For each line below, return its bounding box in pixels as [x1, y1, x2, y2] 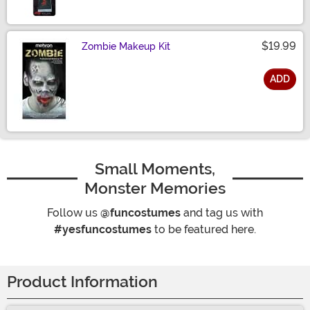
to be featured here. [152, 223, 256, 237]
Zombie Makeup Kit [82, 41, 170, 53]
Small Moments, [95, 159, 215, 179]
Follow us [47, 206, 100, 220]
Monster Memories [84, 179, 226, 199]
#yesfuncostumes [54, 223, 152, 237]
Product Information [7, 273, 158, 292]
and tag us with [181, 206, 263, 220]
